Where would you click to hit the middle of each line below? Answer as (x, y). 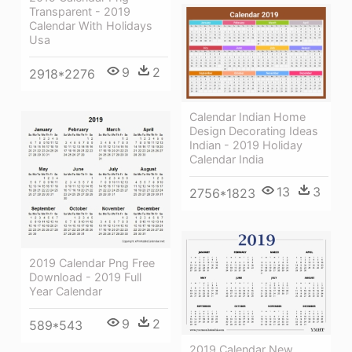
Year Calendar (66, 291)
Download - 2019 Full (85, 277)
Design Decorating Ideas (254, 130)
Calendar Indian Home (247, 116)
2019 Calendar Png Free (92, 262)
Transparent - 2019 (80, 11)
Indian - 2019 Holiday (246, 145)
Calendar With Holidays (91, 25)
